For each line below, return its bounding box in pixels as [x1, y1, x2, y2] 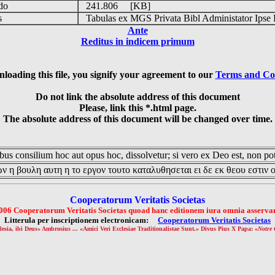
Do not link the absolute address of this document [35, 91, 240, 102]
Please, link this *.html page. [79, 103, 196, 113]
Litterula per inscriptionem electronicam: [4, 215, 158, 225]
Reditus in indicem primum [80, 36, 195, 47]
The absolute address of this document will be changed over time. [2, 114, 273, 124]
